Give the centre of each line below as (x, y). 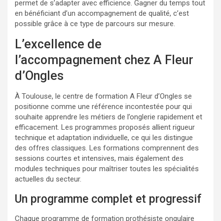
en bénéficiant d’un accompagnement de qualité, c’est (102, 13)
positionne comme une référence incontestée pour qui (103, 106)
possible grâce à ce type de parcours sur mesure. (95, 23)
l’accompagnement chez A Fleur (104, 60)
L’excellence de (58, 44)
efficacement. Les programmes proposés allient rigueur (105, 127)
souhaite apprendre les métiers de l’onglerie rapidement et (109, 117)
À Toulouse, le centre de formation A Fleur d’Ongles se (103, 96)
